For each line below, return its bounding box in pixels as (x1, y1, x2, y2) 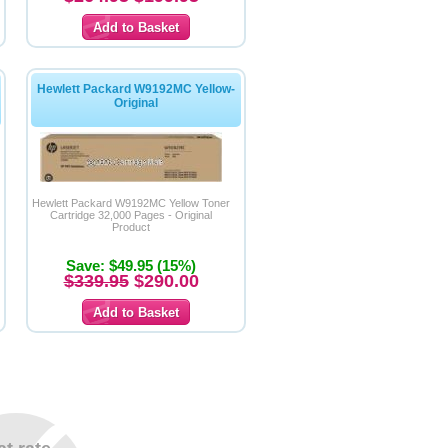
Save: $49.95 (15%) (66, 257, 196, 274)
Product (112, 221, 150, 233)
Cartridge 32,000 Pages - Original (50, 209, 212, 221)
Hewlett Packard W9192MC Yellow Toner (32, 197, 230, 209)
